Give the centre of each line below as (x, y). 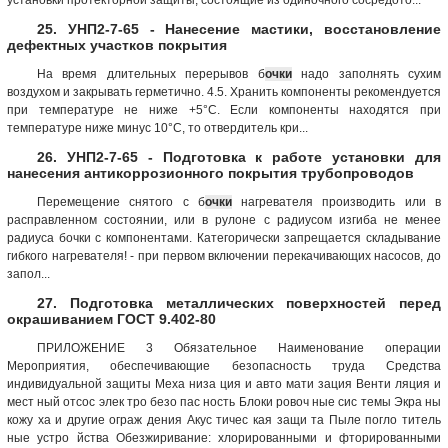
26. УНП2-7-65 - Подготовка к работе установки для (239, 156)
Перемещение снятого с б (121, 201)
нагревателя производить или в (336, 201)
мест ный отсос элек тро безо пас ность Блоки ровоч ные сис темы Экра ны (224, 401)
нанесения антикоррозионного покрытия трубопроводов (210, 172)
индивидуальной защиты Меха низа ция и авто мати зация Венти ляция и (224, 383)
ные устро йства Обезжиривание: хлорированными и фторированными (224, 437)
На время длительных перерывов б (151, 73)
